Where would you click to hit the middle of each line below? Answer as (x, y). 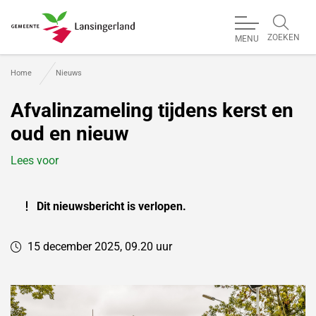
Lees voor (35, 161)
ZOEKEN (284, 37)
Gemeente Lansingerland (83, 51)
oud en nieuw (70, 134)
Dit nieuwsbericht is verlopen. (110, 207)
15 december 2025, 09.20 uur (100, 247)
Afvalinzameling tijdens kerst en (152, 111)
